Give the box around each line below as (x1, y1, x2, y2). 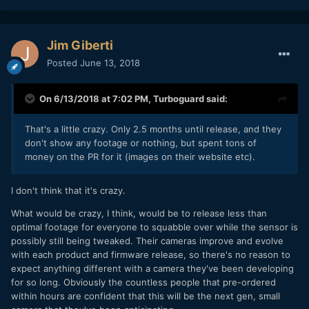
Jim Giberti (47, 37, 113, 52)
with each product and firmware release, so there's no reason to (11, 248, 290, 260)
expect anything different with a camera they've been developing (11, 262, 294, 274)
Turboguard (153, 92, 204, 104)
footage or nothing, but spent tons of (91, 137, 257, 148)
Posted (47, 57, 80, 68)
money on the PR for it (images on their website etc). (25, 150, 255, 162)
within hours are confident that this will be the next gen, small (11, 290, 280, 301)
